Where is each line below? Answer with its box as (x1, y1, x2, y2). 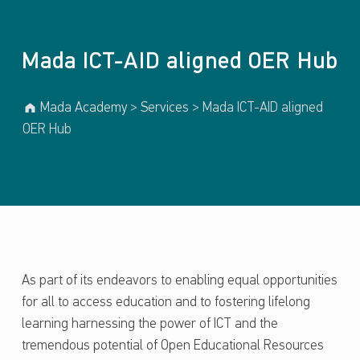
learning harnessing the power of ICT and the (21, 317, 278, 332)
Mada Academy (40, 101, 128, 116)
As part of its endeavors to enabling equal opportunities (21, 274, 337, 288)
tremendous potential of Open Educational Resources (21, 339, 324, 354)
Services (141, 101, 190, 116)
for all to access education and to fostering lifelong (21, 296, 310, 310)
